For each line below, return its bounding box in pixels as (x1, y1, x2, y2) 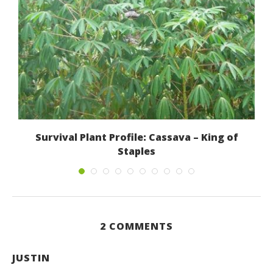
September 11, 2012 (100, 162, 173, 174)
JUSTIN (12, 250, 50, 264)
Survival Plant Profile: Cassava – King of (35, 130, 238, 144)
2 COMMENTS (100, 219, 173, 233)
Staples (118, 144, 155, 158)
